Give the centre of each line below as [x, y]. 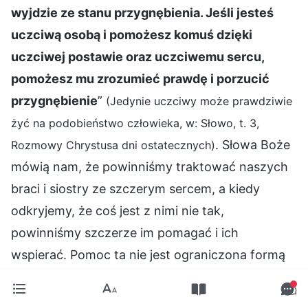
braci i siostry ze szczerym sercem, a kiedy [135, 188]
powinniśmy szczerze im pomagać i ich [125, 232]
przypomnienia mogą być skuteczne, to [126, 298]
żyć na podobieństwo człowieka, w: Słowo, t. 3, [135, 123]
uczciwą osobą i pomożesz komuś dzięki [132, 34]
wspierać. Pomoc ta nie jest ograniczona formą [148, 254]
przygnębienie [54, 100]
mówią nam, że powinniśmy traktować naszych [150, 166]
